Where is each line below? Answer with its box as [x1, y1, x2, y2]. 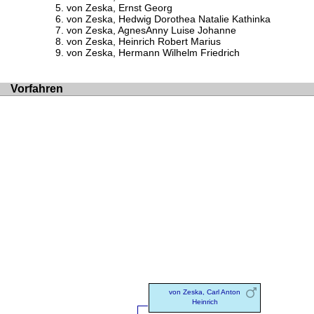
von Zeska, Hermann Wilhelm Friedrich [67, 46, 240, 58]
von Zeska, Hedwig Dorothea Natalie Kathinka [67, 13, 271, 25]
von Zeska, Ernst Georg [67, 1, 172, 13]
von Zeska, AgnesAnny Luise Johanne [67, 24, 236, 36]
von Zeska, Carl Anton [169, 288, 240, 296]
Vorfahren [11, 83, 63, 95]
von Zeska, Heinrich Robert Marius [67, 35, 221, 47]
